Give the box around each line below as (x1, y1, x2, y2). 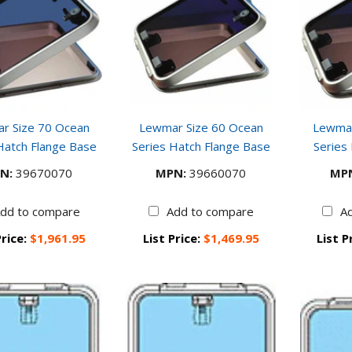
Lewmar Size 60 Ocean (138, 119, 263, 135)
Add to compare (166, 203, 254, 219)
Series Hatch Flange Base (131, 137, 270, 154)
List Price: (142, 229, 203, 246)
